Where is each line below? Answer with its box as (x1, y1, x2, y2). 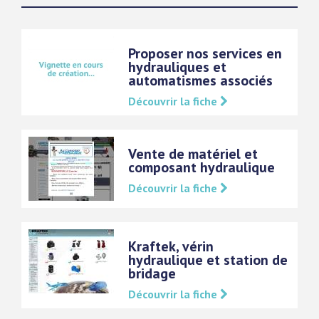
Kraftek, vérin (128, 237, 214, 256)
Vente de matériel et (128, 145, 258, 163)
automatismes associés (128, 71, 273, 90)
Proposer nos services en (128, 44, 282, 63)
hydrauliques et (128, 58, 226, 76)
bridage (128, 264, 176, 283)
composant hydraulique (128, 158, 275, 177)
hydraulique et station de (128, 251, 288, 269)
